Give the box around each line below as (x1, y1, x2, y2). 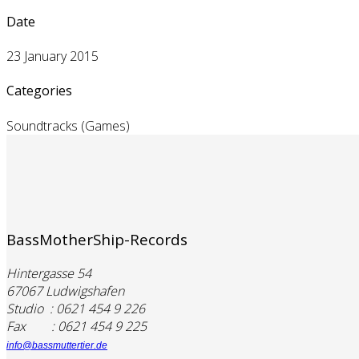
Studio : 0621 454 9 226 (6, 300, 145, 318)
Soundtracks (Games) (6, 116, 130, 135)
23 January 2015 (6, 47, 99, 66)
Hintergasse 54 (6, 264, 91, 283)
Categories (6, 82, 72, 100)
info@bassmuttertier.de (6, 340, 107, 352)
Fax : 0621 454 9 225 (6, 317, 147, 336)
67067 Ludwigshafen (6, 282, 124, 301)
